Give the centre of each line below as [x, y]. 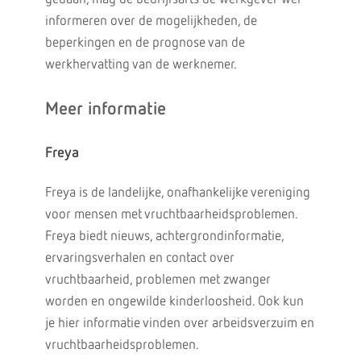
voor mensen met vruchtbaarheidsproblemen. [171, 215]
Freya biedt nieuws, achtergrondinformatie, [164, 237]
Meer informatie [105, 110]
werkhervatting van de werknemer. [141, 65]
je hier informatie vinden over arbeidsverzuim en [179, 324]
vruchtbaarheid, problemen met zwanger [158, 280]
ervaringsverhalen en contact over [139, 258]
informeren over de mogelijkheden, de [151, 21]
